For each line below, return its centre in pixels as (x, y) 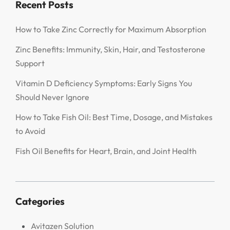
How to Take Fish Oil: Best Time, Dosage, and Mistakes (114, 117)
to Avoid (30, 131)
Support (30, 63)
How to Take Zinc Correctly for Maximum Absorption (111, 29)
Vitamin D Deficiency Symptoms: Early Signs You (104, 83)
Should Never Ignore (52, 97)
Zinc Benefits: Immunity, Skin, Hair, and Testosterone (110, 49)
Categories (40, 201)
